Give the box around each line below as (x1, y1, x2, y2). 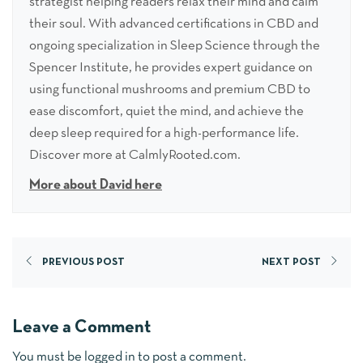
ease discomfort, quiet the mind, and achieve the (29, 105, 304, 118)
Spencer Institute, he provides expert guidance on (29, 62, 313, 75)
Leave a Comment (12, 320, 151, 336)
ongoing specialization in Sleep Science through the (29, 40, 320, 53)
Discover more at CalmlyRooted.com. (29, 149, 241, 162)
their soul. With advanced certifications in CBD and (29, 18, 318, 31)
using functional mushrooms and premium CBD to (29, 83, 310, 96)
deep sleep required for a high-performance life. (29, 127, 299, 140)
